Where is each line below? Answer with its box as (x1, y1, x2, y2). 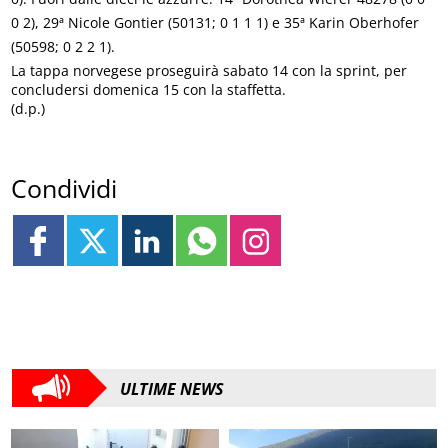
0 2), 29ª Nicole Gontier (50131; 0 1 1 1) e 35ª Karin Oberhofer (11, 12, 420, 32)
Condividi (11, 171, 118, 205)
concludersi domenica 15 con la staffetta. (11, 79, 287, 99)
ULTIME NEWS (120, 378, 224, 401)
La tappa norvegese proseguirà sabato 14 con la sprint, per (11, 60, 408, 80)
